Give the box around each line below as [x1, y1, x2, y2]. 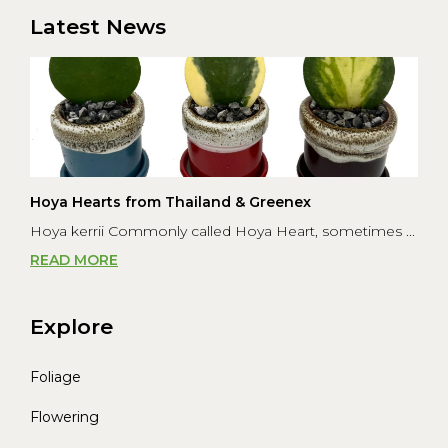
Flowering [30, 408, 99, 427]
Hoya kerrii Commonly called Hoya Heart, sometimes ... [30, 222, 415, 241]
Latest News [30, 14, 166, 40]
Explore [30, 314, 113, 340]
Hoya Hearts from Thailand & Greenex [30, 193, 311, 212]
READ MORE [30, 251, 118, 270]
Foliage [30, 368, 81, 387]
